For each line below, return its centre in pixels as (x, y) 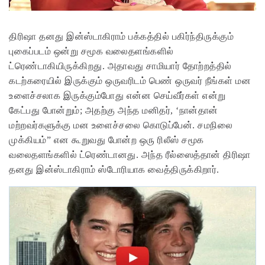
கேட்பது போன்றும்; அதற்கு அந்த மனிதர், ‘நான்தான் (114, 111)
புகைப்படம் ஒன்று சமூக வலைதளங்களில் (91, 51)
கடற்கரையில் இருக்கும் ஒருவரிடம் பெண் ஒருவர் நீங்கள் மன (130, 81)
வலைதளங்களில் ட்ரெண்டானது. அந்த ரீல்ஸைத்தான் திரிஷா (130, 155)
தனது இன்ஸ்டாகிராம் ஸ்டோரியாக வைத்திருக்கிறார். (114, 170)
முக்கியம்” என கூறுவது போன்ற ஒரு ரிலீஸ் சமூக (106, 140)
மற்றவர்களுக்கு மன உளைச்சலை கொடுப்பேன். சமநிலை (121, 125)
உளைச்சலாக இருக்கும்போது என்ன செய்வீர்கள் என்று (117, 96)
